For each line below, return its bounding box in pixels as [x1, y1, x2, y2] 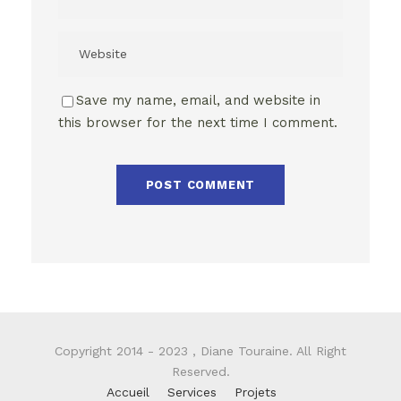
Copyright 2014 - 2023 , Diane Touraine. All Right [55, 344, 346, 358]
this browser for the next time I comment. [58, 115, 337, 131]
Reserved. [171, 364, 230, 379]
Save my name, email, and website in [76, 92, 320, 108]
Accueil [107, 385, 149, 399]
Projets [235, 385, 277, 399]
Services [167, 385, 217, 399]
